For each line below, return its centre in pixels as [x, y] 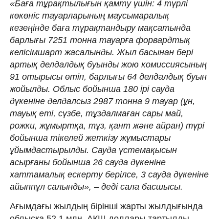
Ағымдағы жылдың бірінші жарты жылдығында [106, 206]
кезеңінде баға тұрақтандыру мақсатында [100, 28]
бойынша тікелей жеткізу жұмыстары [90, 138]
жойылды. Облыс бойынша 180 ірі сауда [92, 89]
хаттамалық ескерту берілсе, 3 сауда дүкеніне [109, 174]
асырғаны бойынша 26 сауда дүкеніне [88, 162]
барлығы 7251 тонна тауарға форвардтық [100, 40]
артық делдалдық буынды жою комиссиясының [108, 64]
